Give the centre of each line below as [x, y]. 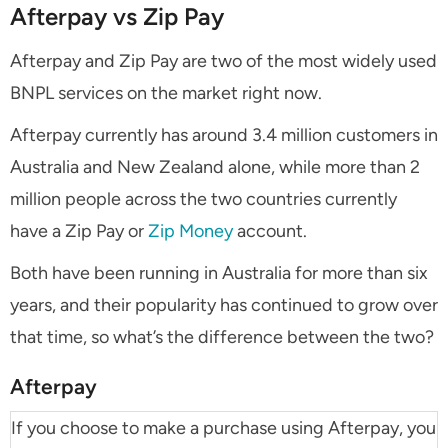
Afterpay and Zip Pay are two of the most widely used [223, 61]
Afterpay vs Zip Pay [117, 17]
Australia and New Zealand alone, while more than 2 [215, 167]
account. [270, 231]
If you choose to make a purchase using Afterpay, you [223, 428]
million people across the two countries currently [203, 199]
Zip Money [190, 231]
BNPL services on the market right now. [166, 93]
